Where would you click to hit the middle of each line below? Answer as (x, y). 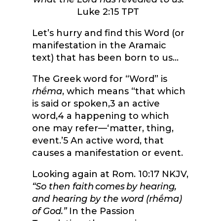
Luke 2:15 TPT (109, 12)
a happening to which (116, 116)
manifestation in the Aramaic (99, 46)
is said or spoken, (71, 104)
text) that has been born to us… (106, 58)
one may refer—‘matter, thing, (103, 129)
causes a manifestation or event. (107, 153)
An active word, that (116, 141)
